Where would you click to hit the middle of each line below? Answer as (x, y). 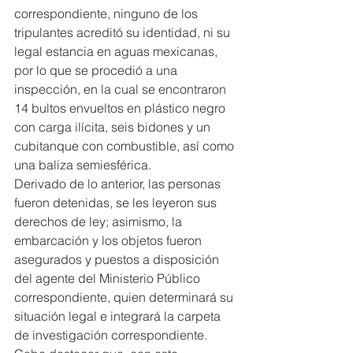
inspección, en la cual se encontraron (122, 89)
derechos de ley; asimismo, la (100, 222)
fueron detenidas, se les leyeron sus (117, 203)
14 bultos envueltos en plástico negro (121, 108)
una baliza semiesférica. (83, 165)
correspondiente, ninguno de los (108, 14)
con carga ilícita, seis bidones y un (114, 127)
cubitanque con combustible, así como (126, 146)
